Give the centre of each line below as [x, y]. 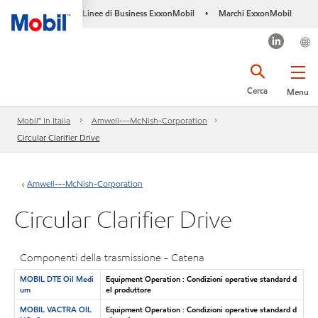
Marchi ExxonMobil [255, 13]
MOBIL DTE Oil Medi [56, 279]
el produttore [128, 289]
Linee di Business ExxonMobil [138, 13]
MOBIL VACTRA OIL [55, 309]
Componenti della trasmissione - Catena [113, 258]
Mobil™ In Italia [44, 121]
